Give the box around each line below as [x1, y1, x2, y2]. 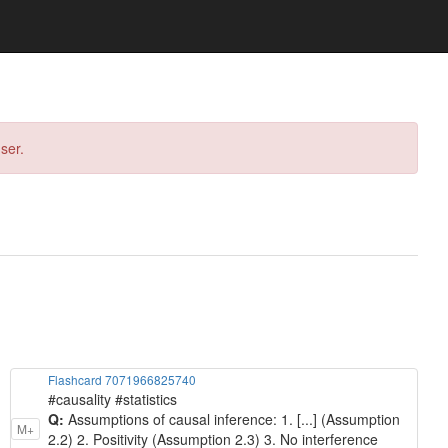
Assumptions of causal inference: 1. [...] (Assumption [68, 408, 400, 429]
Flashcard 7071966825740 [48, 370, 196, 388]
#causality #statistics [48, 388, 177, 409]
